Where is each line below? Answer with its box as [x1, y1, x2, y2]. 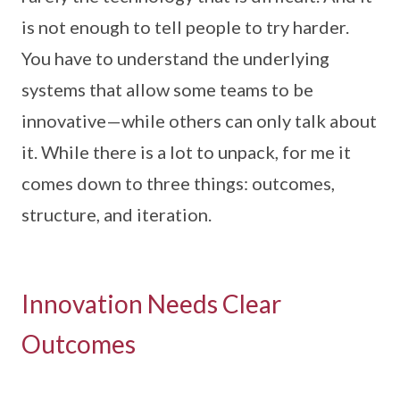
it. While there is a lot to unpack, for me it [21, 141, 351, 163]
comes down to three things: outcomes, [21, 172, 335, 195]
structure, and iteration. [21, 204, 212, 226]
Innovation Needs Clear [21, 288, 281, 320]
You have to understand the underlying [21, 47, 329, 70]
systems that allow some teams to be [21, 79, 313, 101]
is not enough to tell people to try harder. [21, 16, 349, 38]
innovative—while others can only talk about [21, 110, 377, 132]
